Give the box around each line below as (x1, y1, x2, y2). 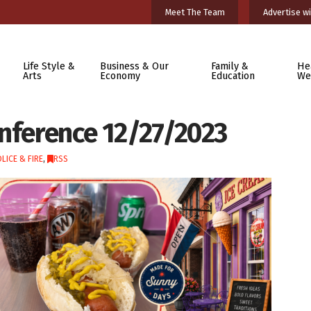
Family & (210, 60, 249, 72)
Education (210, 69, 255, 82)
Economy (100, 69, 141, 82)
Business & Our (100, 60, 169, 72)
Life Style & (22, 60, 75, 72)
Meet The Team (165, 6, 225, 17)
